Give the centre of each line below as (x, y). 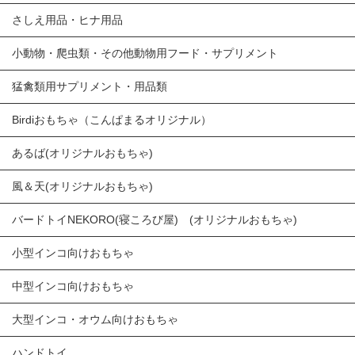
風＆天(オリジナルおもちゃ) (82, 187)
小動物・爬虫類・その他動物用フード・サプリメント (145, 53)
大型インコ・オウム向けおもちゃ (95, 320)
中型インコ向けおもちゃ (73, 286)
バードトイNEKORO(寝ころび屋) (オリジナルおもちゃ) (155, 220)
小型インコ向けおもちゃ (73, 253)
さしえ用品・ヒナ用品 (67, 20)
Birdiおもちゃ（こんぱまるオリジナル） (112, 120)
